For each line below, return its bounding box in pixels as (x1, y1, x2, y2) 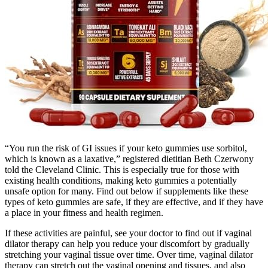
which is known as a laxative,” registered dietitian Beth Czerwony (5, 154, 254, 165)
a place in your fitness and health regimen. (5, 208, 163, 218)
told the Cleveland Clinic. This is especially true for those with (5, 165, 239, 175)
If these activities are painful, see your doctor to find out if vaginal (5, 228, 252, 239)
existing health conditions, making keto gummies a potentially (5, 175, 237, 186)
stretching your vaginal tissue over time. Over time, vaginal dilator (5, 249, 253, 260)
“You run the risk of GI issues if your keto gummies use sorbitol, (5, 143, 247, 154)
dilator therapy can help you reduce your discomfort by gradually (5, 239, 249, 249)
